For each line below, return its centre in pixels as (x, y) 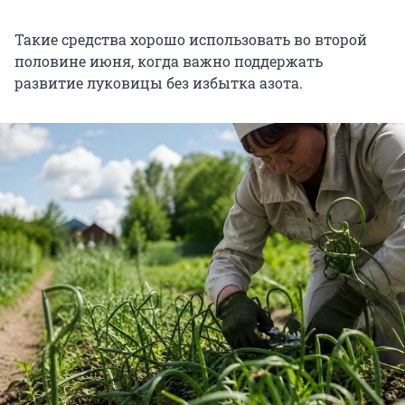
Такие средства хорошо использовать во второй (191, 40)
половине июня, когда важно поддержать (169, 61)
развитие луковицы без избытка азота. (159, 83)
